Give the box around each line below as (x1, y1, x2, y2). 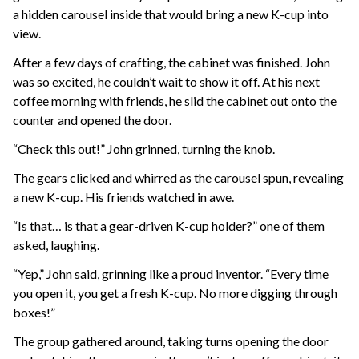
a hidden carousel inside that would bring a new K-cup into (13, 6, 329, 22)
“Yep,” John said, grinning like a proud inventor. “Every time (13, 266, 329, 282)
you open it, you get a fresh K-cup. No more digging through (13, 285, 337, 301)
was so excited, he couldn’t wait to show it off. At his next (13, 74, 320, 90)
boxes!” (13, 305, 55, 321)
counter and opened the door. (13, 112, 171, 128)
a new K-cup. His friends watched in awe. (13, 189, 234, 205)
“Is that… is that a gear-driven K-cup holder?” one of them (13, 218, 325, 234)
